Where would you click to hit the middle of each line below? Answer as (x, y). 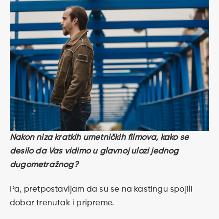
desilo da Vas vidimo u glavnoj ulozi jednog (94, 151)
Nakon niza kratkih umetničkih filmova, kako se (99, 137)
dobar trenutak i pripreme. (62, 203)
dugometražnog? (44, 165)
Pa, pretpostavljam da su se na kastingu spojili (101, 190)
